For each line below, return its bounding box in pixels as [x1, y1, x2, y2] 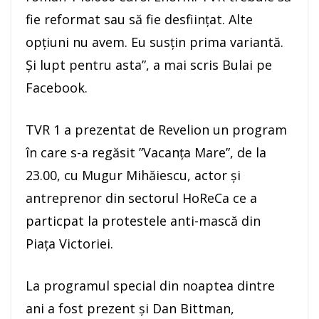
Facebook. [26, 79, 88, 97]
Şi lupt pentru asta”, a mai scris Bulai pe [26, 56, 272, 74]
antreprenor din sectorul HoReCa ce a [26, 189, 257, 207]
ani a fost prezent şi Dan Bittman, [26, 300, 234, 318]
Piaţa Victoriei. [26, 235, 113, 253]
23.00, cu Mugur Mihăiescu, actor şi [26, 167, 241, 184]
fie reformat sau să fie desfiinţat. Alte [26, 11, 253, 28]
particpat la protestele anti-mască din [26, 212, 261, 230]
